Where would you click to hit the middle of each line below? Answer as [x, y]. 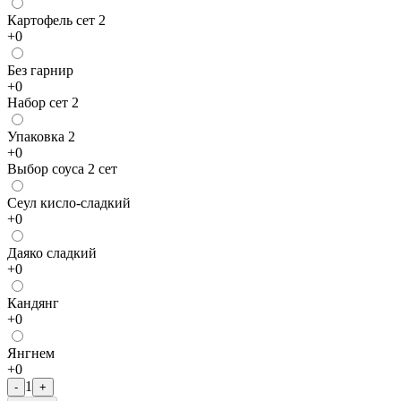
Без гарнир [40, 70]
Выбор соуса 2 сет [62, 168]
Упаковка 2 [41, 136]
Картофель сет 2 [56, 20]
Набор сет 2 [43, 102]
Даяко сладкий [52, 252]
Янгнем [31, 353]
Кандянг [33, 303]
